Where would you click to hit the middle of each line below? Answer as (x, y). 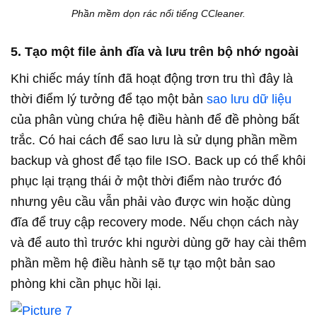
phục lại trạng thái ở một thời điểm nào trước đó (146, 181)
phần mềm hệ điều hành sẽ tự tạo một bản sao (143, 264)
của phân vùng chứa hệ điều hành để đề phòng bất (155, 120)
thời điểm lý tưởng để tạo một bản (109, 99)
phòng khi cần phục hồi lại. (86, 284)
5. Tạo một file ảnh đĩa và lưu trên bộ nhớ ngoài (155, 52)
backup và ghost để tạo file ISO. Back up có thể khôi (158, 161)
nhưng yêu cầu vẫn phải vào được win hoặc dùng (151, 202)
